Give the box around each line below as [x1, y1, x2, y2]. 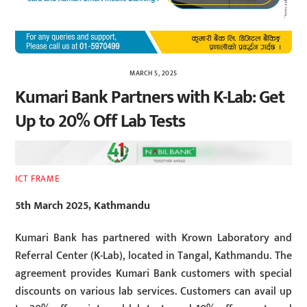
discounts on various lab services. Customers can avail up [15, 282, 292, 301]
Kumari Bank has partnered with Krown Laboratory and [15, 228, 292, 247]
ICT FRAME [15, 171, 60, 187]
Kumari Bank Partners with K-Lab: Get [15, 82, 284, 112]
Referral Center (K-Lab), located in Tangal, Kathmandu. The [15, 246, 292, 265]
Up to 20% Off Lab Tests [15, 106, 185, 136]
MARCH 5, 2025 [130, 67, 177, 79]
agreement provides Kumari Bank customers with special [15, 264, 292, 283]
